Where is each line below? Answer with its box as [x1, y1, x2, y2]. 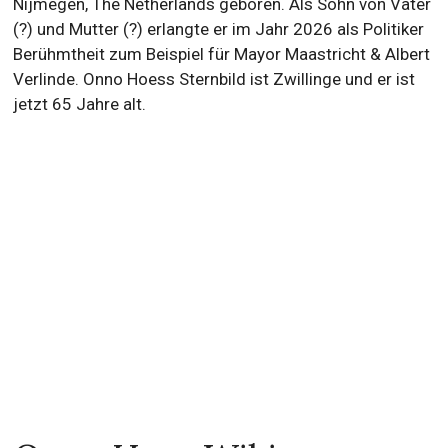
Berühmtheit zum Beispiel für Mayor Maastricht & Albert [13, 44, 431, 64]
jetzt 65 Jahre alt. [13, 94, 147, 114]
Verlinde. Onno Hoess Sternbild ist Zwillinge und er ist [13, 69, 416, 89]
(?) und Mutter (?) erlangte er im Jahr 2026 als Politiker [13, 19, 425, 39]
